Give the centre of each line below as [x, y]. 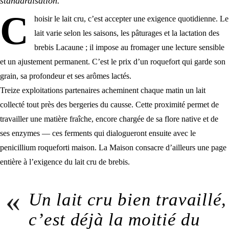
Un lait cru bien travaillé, [128, 200]
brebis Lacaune [59, 48]
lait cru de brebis [101, 162]
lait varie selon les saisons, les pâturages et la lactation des [127, 33]
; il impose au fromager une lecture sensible [154, 48]
